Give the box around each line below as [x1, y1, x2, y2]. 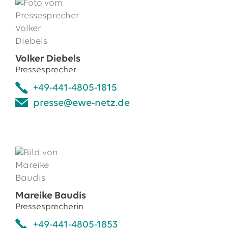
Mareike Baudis [15, 191, 86, 201]
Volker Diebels [15, 54, 80, 64]
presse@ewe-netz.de [33, 98, 130, 108]
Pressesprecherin [15, 203, 83, 211]
